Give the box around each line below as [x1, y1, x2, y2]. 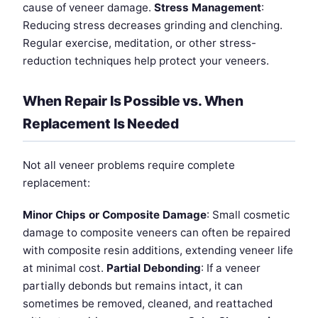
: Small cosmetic [207, 207, 290, 221]
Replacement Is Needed [23, 114, 179, 132]
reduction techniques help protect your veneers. [23, 53, 269, 67]
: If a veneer [201, 261, 261, 275]
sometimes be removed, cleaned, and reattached [23, 296, 273, 310]
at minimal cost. [23, 261, 106, 275]
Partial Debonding [106, 261, 201, 275]
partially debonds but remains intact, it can [23, 278, 243, 292]
